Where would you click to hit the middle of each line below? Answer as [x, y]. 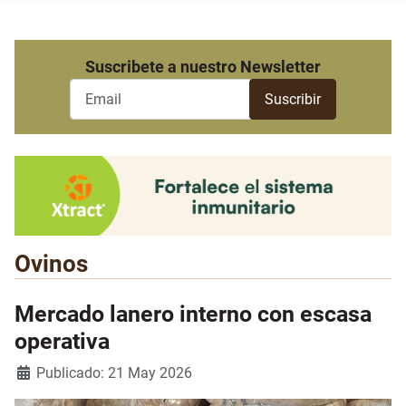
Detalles [40, 372]
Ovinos [51, 264]
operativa [62, 342]
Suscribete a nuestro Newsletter [203, 67]
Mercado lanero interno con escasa [193, 314]
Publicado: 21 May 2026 [114, 373]
